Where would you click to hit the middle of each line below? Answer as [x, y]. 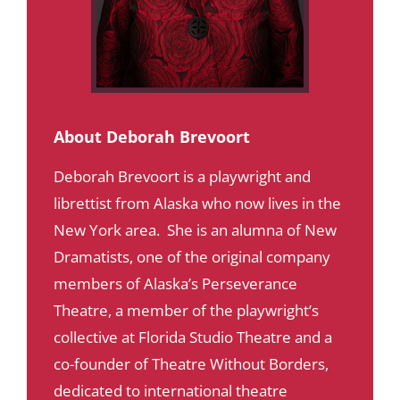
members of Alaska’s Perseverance [175, 284]
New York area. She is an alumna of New [195, 230]
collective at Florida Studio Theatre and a [192, 337]
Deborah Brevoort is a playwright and [182, 177]
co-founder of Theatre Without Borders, [191, 364]
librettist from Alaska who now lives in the [197, 204]
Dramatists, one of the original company [192, 257]
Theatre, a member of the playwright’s [186, 311]
